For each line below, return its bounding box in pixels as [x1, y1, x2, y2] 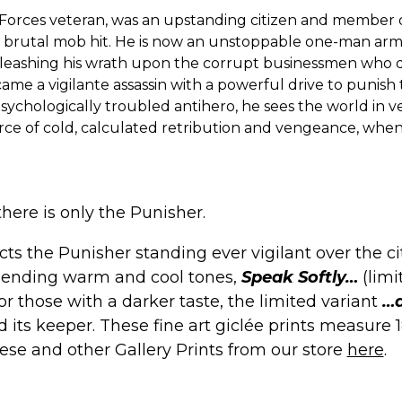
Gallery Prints [114, 340, 223, 361]
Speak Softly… [240, 267, 358, 288]
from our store [223, 340, 347, 361]
